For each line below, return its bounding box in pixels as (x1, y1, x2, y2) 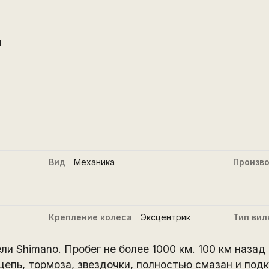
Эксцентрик (141, 211, 191, 222)
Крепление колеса (49, 211, 133, 222)
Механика (74, 156, 115, 167)
